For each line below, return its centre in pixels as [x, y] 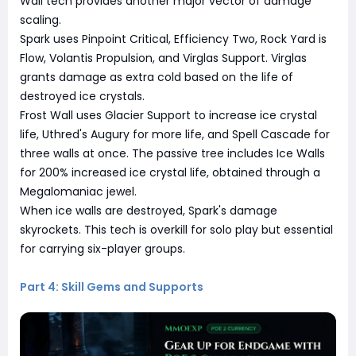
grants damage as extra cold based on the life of [157, 77]
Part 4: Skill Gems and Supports [112, 286]
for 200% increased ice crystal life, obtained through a [170, 172]
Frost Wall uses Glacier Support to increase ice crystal [168, 115]
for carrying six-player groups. [103, 248]
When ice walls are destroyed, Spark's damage [149, 210]
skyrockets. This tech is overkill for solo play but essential [176, 229]
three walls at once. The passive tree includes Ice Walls [172, 153]
